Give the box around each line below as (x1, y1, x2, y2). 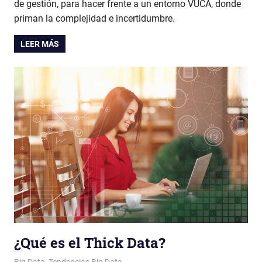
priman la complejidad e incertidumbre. (14, 12, 175, 24)
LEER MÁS (20, 39, 60, 49)
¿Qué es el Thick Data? (14, 233, 166, 252)
